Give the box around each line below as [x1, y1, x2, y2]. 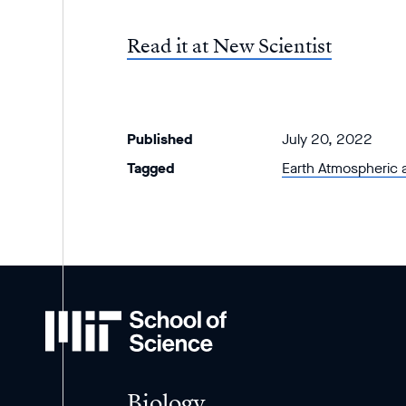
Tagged [127, 159, 175, 178]
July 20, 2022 [281, 130, 372, 149]
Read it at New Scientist [127, 33, 332, 60]
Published [127, 130, 193, 149]
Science [44, 369, 96, 390]
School [44, 329, 92, 350]
